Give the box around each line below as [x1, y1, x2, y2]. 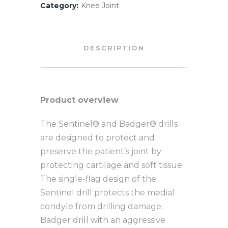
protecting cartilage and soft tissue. [40, 160, 184, 170]
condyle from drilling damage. [40, 202, 163, 211]
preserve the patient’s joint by [40, 147, 161, 156]
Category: [40, 1, 78, 10]
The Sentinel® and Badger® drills [40, 119, 178, 129]
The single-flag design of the [40, 174, 156, 184]
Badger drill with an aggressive [40, 215, 165, 225]
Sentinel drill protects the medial [40, 188, 175, 197]
